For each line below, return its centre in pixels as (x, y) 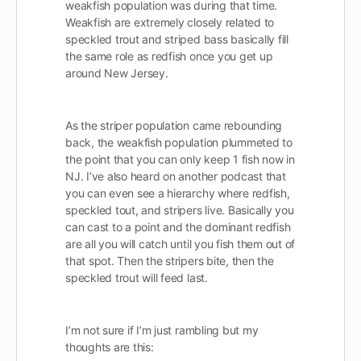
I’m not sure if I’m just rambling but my (162, 330)
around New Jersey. (117, 73)
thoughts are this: (110, 347)
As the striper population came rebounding (174, 125)
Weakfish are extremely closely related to (170, 22)
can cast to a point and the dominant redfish (178, 227)
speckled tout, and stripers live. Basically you (180, 210)
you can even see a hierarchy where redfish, (178, 193)
